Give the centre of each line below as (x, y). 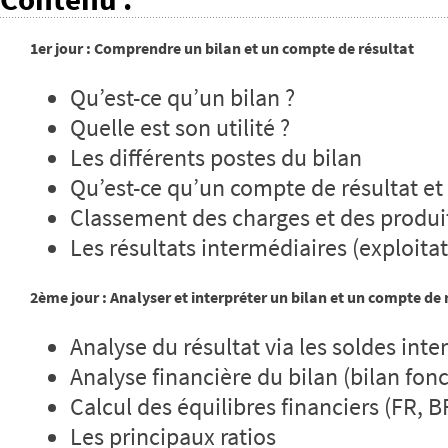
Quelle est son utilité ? (180, 128)
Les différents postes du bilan (216, 158)
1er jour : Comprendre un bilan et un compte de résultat (222, 48)
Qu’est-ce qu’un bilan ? (182, 98)
